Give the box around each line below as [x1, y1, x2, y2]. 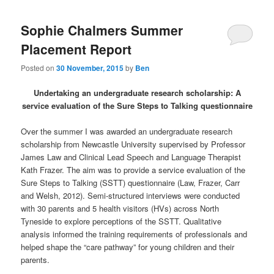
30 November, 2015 [56, 62, 124, 74]
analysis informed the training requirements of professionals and [21, 228, 248, 240]
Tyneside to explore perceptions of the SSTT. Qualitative [21, 215, 222, 228]
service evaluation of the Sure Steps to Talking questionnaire [21, 100, 253, 112]
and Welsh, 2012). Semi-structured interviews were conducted [21, 190, 240, 202]
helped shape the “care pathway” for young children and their [21, 241, 235, 253]
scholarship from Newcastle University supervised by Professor [21, 138, 246, 150]
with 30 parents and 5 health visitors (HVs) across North [21, 202, 220, 215]
